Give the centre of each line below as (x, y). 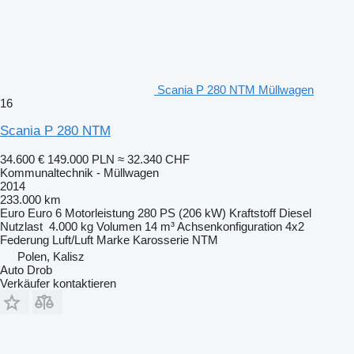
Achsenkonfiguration (230, 226)
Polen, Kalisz (51, 256)
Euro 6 (45, 213)
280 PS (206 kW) (182, 213)
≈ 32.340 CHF (154, 159)
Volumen (119, 226)
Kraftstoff (252, 213)
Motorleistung (100, 213)
